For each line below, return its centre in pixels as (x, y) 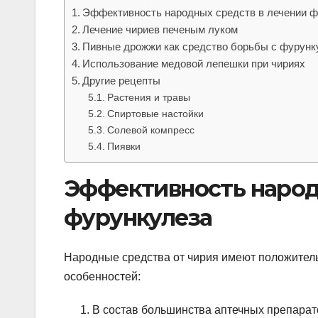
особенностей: (102, 277)
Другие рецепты (122, 80)
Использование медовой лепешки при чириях (194, 63)
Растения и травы (148, 97)
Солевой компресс (150, 130)
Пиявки (124, 146)
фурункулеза (138, 217)
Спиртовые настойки (155, 113)
